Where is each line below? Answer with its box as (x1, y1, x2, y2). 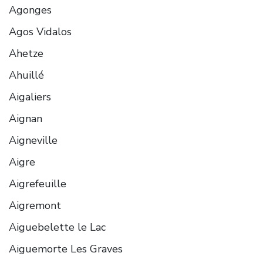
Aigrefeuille (9, 176, 66, 191)
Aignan (9, 111, 42, 126)
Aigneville (9, 133, 58, 147)
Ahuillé (9, 68, 44, 82)
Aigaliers (9, 89, 51, 104)
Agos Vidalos (9, 24, 72, 39)
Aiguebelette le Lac (9, 220, 106, 234)
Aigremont (9, 198, 61, 213)
